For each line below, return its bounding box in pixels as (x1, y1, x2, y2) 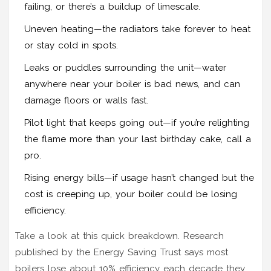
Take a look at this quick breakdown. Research (15, 230, 224, 241)
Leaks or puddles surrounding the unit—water (24, 62, 226, 73)
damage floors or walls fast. (24, 94, 148, 106)
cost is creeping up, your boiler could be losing (24, 188, 237, 200)
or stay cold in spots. (24, 39, 118, 51)
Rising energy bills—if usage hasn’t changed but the (24, 172, 254, 183)
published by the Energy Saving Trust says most (15, 246, 228, 258)
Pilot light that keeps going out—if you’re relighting (24, 117, 249, 128)
